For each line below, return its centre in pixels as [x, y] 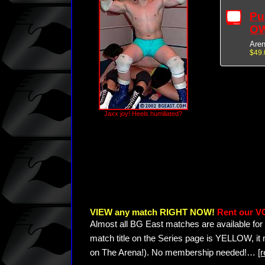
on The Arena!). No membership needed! [168, 253]
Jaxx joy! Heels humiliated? [143, 114]
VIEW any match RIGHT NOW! [153, 212]
